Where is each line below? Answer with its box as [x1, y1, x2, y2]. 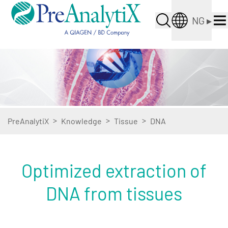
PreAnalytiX [8, 116, 49, 126]
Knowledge [61, 116, 102, 126]
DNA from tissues [46, 182, 182, 204]
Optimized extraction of [21, 159, 207, 181]
